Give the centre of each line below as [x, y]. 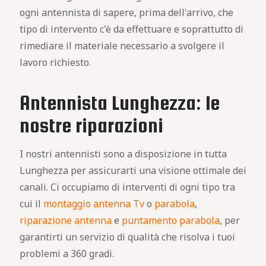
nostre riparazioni [91, 125]
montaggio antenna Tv [94, 204]
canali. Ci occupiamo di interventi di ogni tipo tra [127, 187]
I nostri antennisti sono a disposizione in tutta [123, 154]
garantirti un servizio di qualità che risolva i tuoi [127, 237]
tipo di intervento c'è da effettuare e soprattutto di [132, 29]
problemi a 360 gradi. [67, 254]
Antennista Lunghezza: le [120, 103]
